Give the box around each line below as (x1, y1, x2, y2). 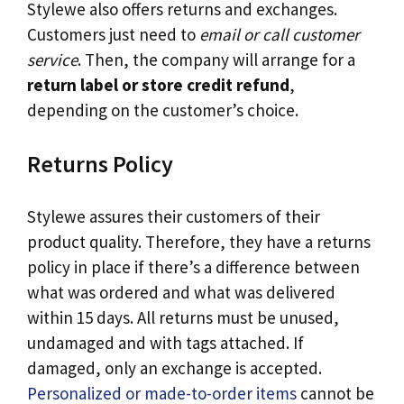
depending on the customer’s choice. (27, 99, 298, 122)
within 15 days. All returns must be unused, (27, 307, 339, 329)
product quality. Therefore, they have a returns (27, 231, 371, 253)
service (27, 49, 78, 71)
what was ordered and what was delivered (27, 281, 335, 304)
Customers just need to (27, 23, 199, 46)
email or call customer (199, 23, 360, 46)
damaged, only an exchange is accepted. (27, 357, 322, 380)
